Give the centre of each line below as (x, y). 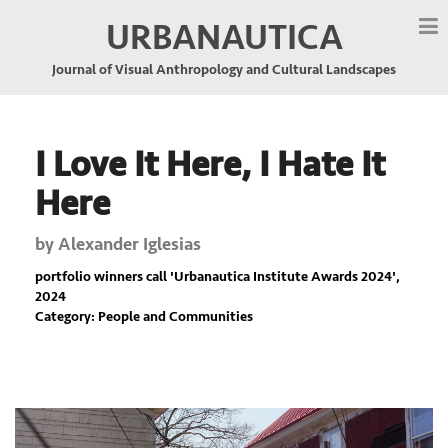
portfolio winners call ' (104, 276)
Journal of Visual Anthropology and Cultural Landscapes (224, 69)
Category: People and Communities (144, 316)
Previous (70, 420)
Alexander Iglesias (129, 244)
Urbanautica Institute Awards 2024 (283, 276)
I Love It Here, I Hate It (210, 165)
